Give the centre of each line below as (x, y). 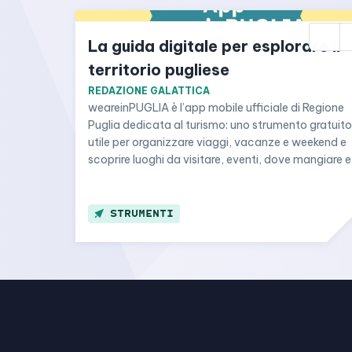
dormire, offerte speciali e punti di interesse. (201, 177)
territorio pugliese (159, 70)
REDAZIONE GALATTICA (149, 91)
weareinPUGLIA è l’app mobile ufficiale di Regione (216, 108)
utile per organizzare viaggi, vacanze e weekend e (217, 142)
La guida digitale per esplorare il (214, 46)
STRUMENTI (142, 213)
